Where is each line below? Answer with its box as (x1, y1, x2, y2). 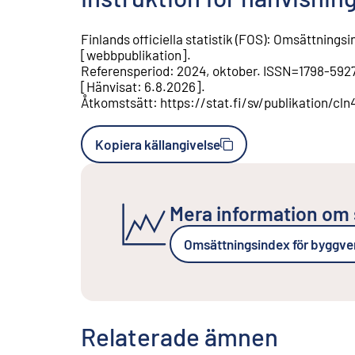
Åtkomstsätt (81, 94, 153, 111)
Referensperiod (81, 63, 170, 79)
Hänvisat (86, 78, 137, 95)
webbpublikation (86, 47, 181, 63)
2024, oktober (177, 63, 257, 79)
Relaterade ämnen (81, 322, 278, 352)
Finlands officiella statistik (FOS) (81, 31, 266, 48)
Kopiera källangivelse (95, 136, 220, 153)
